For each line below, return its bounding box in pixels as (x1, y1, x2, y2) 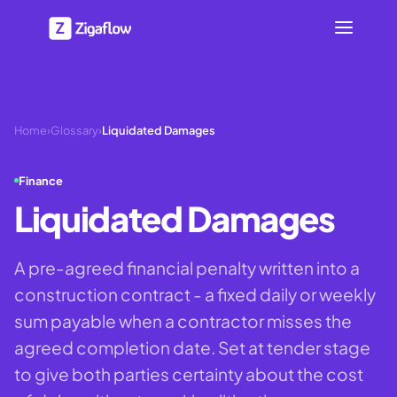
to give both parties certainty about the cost (14, 362, 363, 385)
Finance (19, 173, 63, 188)
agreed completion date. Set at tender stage (14, 336, 370, 358)
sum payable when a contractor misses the (14, 309, 352, 331)
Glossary (51, 123, 98, 137)
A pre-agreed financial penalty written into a (14, 256, 360, 278)
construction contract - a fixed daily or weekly (14, 283, 376, 305)
